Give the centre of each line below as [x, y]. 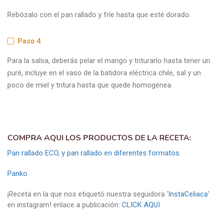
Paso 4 [29, 41]
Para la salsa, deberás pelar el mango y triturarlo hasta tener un [109, 61]
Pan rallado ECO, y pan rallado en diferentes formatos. [94, 153]
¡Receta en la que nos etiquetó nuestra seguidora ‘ [88, 194]
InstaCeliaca [188, 194]
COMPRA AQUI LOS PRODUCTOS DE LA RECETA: [99, 138]
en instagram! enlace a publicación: [65, 205]
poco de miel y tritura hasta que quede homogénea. [90, 85]
